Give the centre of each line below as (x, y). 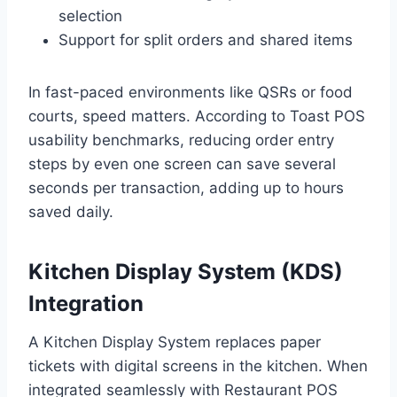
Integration (86, 304)
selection (90, 16)
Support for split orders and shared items (206, 40)
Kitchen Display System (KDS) (186, 272)
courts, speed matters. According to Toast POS (197, 117)
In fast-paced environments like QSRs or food (191, 93)
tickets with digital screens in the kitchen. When (198, 366)
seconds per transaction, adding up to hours (186, 188)
